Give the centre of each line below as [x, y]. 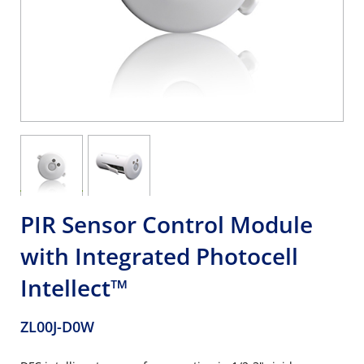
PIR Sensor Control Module [167, 224]
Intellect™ [74, 288]
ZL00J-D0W [57, 327]
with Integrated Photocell [159, 256]
